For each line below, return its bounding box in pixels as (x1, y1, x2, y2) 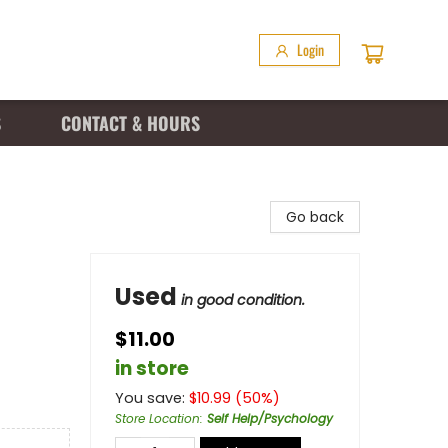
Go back (286, 207, 344, 227)
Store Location (115, 410, 200, 427)
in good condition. (181, 290, 305, 310)
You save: (115, 388, 189, 408)
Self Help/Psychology (207, 410, 333, 427)
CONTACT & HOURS (61, 110, 200, 136)
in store (115, 355, 189, 382)
